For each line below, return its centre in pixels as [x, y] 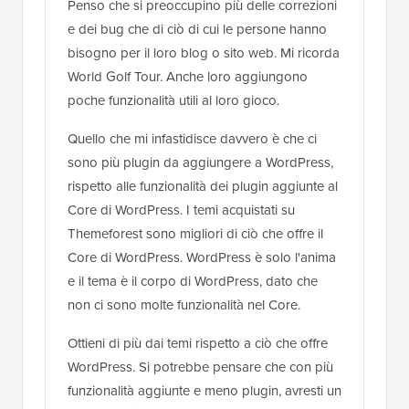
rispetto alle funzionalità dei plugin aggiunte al [203, 187]
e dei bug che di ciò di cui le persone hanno [197, 30]
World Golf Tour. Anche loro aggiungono [188, 77]
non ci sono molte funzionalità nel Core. [184, 305]
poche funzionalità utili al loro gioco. [173, 101]
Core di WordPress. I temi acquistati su [181, 210]
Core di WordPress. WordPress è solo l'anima [202, 258]
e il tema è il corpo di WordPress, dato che [193, 282]
